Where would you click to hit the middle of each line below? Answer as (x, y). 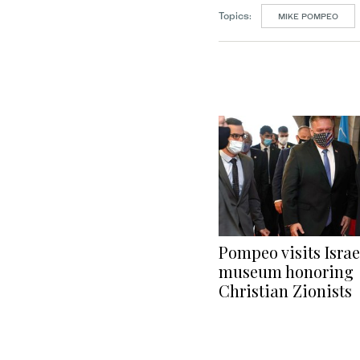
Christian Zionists (285, 291)
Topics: (235, 16)
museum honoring (286, 272)
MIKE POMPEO (308, 16)
